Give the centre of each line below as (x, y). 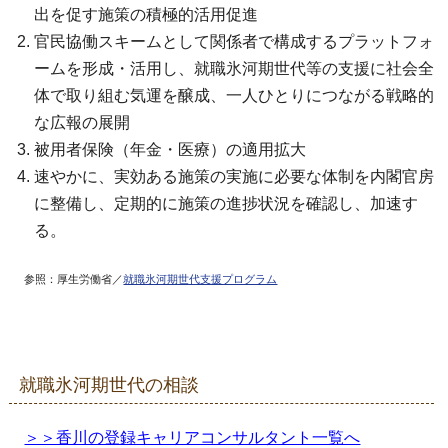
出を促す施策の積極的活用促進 (146, 14)
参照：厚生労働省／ (74, 278)
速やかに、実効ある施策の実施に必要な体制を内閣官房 (234, 176)
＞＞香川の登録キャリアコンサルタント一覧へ (192, 437)
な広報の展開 (82, 122)
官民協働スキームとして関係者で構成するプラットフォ (234, 41)
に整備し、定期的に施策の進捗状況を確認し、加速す (226, 203)
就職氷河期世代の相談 (109, 384)
